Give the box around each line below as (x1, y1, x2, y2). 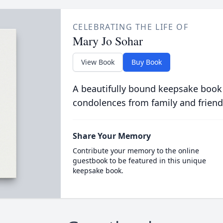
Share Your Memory (72, 130, 151, 141)
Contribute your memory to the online (72, 146, 199, 155)
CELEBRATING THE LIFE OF (72, 21, 189, 32)
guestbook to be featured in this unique (72, 156, 206, 165)
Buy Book (131, 57, 162, 67)
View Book (81, 57, 114, 67)
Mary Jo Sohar (72, 33, 143, 49)
